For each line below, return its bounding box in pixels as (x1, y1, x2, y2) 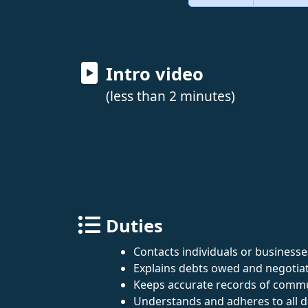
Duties (106, 213, 163, 238)
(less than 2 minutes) (106, 86, 235, 105)
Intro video (106, 61, 203, 86)
